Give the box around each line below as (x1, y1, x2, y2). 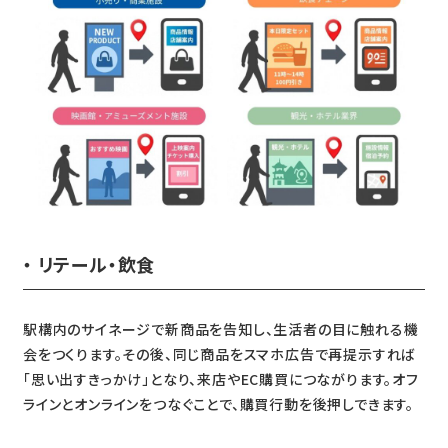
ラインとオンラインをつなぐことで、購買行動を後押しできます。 (22, 393, 414, 414)
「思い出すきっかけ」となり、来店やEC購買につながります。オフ (22, 368, 419, 389)
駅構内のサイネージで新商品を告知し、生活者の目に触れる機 (22, 318, 419, 339)
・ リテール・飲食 (22, 250, 156, 277)
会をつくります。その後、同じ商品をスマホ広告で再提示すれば (22, 343, 417, 364)
